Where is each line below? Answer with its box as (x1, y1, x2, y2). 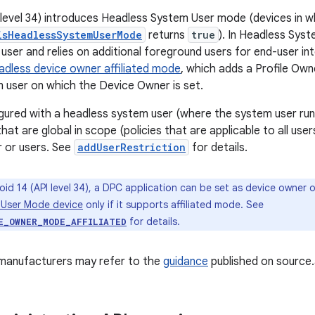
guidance (163, 255, 208, 269)
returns (146, 28, 188, 42)
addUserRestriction (77, 141, 186, 154)
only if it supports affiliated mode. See (83, 198, 264, 211)
